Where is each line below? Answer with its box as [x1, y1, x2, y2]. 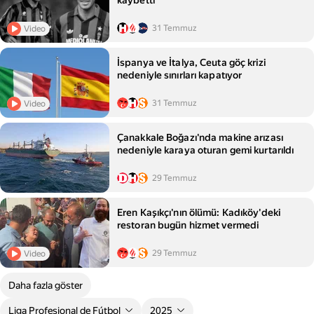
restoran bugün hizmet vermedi [117, 219, 259, 231]
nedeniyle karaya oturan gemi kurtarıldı [117, 144, 294, 156]
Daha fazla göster [8, 280, 83, 292]
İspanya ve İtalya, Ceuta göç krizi [117, 57, 266, 69]
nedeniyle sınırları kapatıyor [117, 69, 243, 81]
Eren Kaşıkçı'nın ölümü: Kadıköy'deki [117, 207, 281, 219]
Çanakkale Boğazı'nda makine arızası [117, 132, 283, 144]
